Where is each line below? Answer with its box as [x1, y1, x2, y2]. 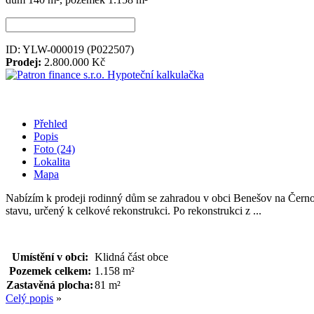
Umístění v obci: [11, 250, 88, 263]
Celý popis [6, 292, 53, 304]
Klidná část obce [95, 250, 168, 263]
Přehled [34, 117, 67, 130]
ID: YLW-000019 [6, 43, 87, 55]
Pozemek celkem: [8, 264, 91, 277]
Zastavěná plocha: [6, 278, 93, 291]
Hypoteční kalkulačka [104, 68, 204, 81]
